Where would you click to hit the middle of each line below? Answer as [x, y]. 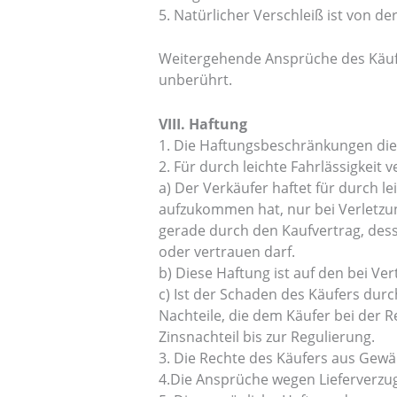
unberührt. [195, 80]
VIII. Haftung [202, 124]
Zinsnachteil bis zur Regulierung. [266, 336]
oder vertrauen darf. [226, 251]
